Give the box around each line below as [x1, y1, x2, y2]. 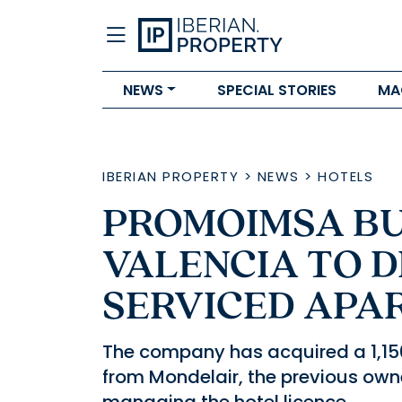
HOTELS [318, 167, 373, 186]
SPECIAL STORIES [216, 79, 336, 100]
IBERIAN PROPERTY [102, 167, 239, 186]
